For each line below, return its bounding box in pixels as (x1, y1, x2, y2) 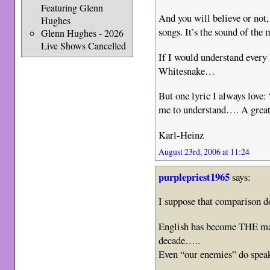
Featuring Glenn (40, 1, 103, 14)
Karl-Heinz (159, 127, 204, 142)
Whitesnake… (159, 63, 216, 78)
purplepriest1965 (159, 169, 230, 184)
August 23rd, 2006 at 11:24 (159, 145, 250, 157)
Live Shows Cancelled (40, 39, 126, 52)
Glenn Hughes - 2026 (40, 27, 124, 39)
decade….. (159, 233, 201, 247)
